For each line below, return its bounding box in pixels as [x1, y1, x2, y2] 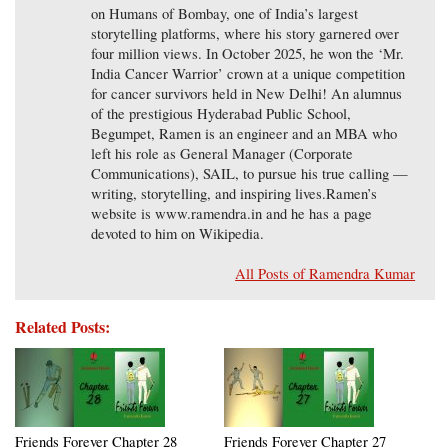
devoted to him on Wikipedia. [91, 224, 265, 244]
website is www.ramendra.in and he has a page [91, 204, 373, 224]
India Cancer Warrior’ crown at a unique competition [91, 64, 406, 84]
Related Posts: [15, 315, 111, 339]
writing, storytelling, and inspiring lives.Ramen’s [91, 184, 378, 204]
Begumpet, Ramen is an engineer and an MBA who [91, 124, 398, 144]
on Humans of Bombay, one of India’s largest [91, 4, 359, 24]
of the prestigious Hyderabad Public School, [91, 104, 352, 124]
